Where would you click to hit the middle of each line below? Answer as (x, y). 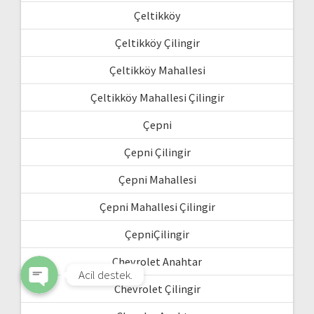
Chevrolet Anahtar (157, 262)
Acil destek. (105, 274)
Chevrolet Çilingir (157, 289)
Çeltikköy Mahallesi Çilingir (157, 98)
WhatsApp (65, 168)
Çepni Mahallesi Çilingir (157, 207)
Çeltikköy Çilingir (157, 43)
